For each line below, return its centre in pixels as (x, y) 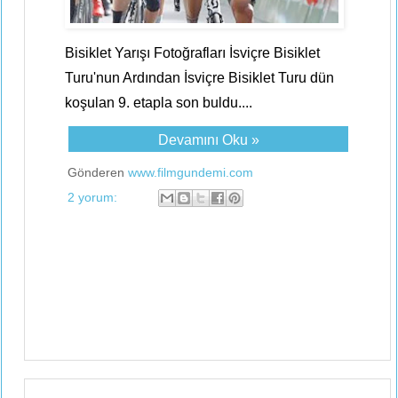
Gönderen (98, 172)
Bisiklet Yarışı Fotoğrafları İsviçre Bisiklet (192, 53)
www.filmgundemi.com (191, 172)
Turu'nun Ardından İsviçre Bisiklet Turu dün (199, 78)
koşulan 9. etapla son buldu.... (159, 103)
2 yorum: (94, 197)
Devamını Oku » (208, 140)
